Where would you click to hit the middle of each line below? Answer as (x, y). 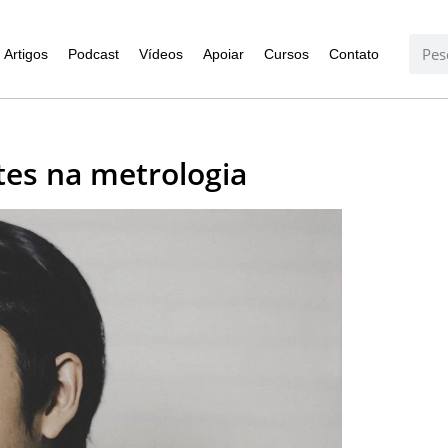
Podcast (93, 54)
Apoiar (223, 54)
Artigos (25, 54)
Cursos (286, 54)
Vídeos (160, 54)
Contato (353, 54)
